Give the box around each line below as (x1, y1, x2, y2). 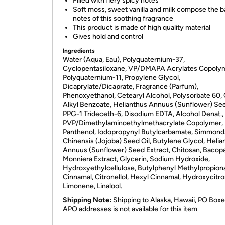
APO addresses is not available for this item (63, 205, 197, 213)
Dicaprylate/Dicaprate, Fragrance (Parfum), (63, 82, 198, 91)
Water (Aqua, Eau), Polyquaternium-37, (63, 55, 185, 64)
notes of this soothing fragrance (73, 14, 173, 23)
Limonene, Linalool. (63, 182, 122, 190)
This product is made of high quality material (73, 23, 210, 32)
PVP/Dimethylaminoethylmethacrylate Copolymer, (63, 119, 223, 127)
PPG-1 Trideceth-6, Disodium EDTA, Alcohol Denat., (63, 109, 223, 118)
